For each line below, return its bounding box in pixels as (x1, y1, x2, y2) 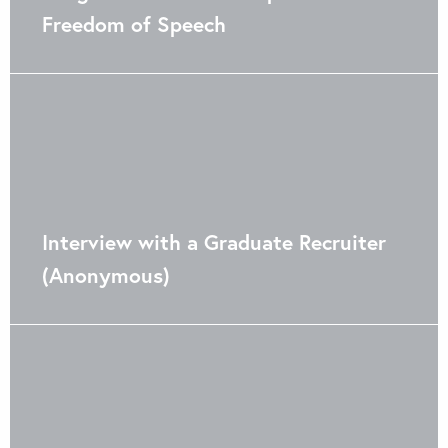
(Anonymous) (42, 261, 170, 289)
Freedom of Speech (42, 10, 226, 38)
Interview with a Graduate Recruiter (42, 228, 386, 256)
